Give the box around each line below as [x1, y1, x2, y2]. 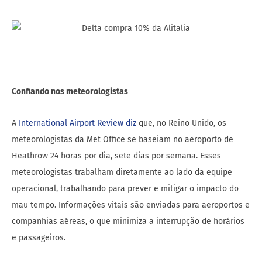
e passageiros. [12, 232, 65, 243]
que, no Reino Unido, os [136, 118, 226, 128]
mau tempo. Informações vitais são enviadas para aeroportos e [12, 199, 250, 210]
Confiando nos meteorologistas [12, 86, 128, 96]
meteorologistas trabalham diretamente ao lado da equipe [12, 167, 232, 177]
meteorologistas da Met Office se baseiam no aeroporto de [12, 134, 233, 144]
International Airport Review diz [19, 118, 136, 128]
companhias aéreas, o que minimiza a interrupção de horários [12, 216, 244, 226]
